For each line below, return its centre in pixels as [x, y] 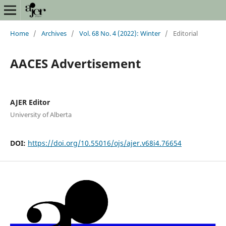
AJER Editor [30, 102]
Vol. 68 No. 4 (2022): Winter [120, 33]
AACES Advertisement [75, 63]
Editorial [185, 33]
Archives [54, 33]
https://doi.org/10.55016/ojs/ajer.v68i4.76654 [104, 143]
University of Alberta [41, 114]
